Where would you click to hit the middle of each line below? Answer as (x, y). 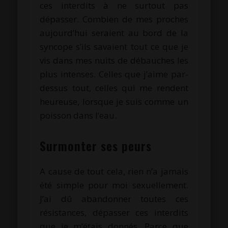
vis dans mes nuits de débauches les (114, 60)
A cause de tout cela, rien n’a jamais (114, 171)
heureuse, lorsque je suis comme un (114, 101)
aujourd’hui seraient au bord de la (114, 33)
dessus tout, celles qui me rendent (114, 88)
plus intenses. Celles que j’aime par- (114, 74)
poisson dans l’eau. (78, 115)
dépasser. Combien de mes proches (114, 19)
